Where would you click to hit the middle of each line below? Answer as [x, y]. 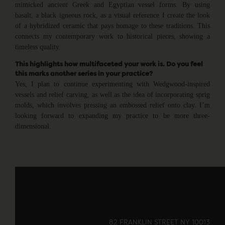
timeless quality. [38, 46]
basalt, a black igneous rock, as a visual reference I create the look [113, 15]
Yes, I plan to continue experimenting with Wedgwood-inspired [113, 84]
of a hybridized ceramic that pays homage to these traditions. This [113, 25]
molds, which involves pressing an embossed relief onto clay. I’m [113, 105]
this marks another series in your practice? [84, 74]
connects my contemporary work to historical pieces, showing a [113, 36]
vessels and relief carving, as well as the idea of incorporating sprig [113, 94]
